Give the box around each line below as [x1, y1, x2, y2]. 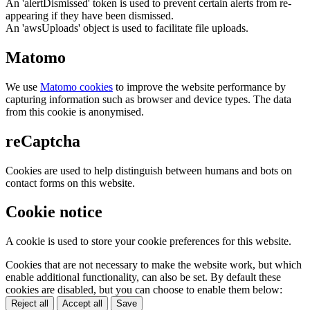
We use [6, 80, 40, 93]
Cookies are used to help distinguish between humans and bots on [6, 164, 292, 176]
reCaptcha [6, 131, 80, 150]
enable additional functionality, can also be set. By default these [6, 271, 281, 284]
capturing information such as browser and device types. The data [6, 93, 291, 105]
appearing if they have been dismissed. [6, 9, 174, 21]
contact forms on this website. [6, 176, 135, 189]
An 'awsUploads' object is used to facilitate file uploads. [6, 21, 248, 34]
